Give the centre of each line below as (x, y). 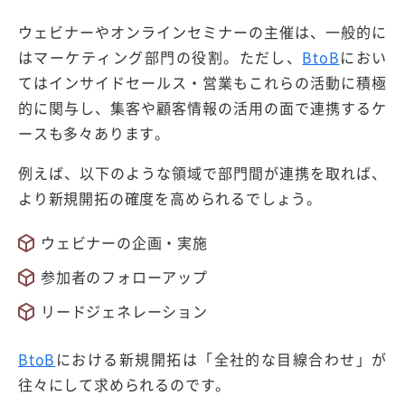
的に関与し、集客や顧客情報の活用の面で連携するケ (202, 107)
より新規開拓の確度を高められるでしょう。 (170, 198)
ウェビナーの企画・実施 (124, 242)
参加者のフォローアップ (124, 276)
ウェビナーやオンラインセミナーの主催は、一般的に (202, 31)
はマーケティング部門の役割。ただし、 (160, 57)
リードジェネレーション (124, 311)
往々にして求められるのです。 (125, 384)
